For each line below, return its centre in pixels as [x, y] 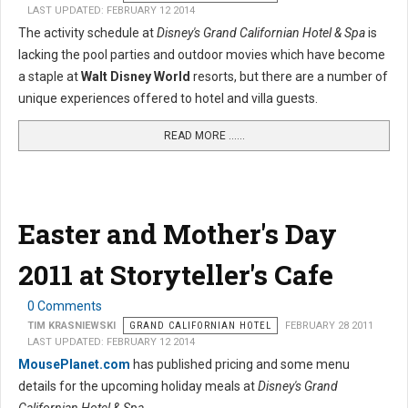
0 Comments [65, 306]
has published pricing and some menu [240, 365]
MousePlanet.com [74, 365]
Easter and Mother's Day [178, 234]
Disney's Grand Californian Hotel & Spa [261, 33]
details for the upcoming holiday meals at [138, 387]
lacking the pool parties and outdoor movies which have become [202, 55]
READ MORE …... [204, 136]
